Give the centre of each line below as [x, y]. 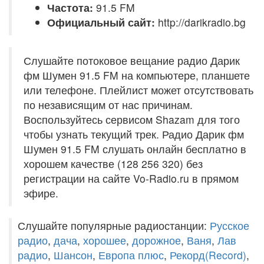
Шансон [73, 255]
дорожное [156, 240]
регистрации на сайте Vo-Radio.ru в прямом [131, 178]
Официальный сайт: [103, 22]
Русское [230, 225]
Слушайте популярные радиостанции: [114, 225]
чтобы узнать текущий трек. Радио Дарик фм [134, 134]
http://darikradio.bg [202, 22]
